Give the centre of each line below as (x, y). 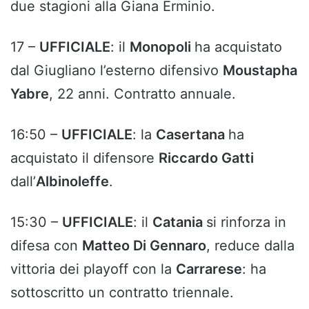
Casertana (192, 135)
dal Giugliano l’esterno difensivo (117, 71)
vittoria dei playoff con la (93, 269)
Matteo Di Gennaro (144, 246)
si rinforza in (246, 222)
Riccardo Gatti (206, 158)
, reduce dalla (250, 246)
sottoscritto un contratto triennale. (122, 293)
